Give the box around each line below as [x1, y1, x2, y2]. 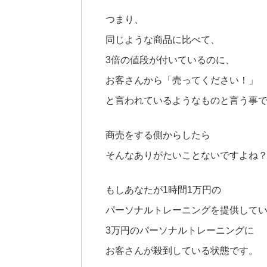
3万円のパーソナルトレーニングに [105, 225, 254, 235]
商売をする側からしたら [105, 129, 210, 140]
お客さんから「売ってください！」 [105, 74, 258, 85]
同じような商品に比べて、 [105, 34, 220, 45]
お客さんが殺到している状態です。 [105, 245, 258, 256]
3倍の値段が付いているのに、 [105, 54, 235, 65]
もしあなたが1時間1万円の [105, 184, 221, 195]
